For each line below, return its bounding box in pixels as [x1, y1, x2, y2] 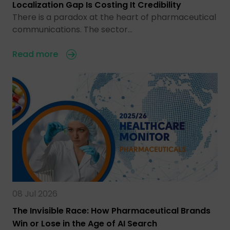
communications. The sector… [12, 24, 132, 36]
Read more [12, 48, 58, 61]
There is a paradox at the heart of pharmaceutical [12, 11, 216, 24]
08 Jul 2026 [12, 188, 57, 200]
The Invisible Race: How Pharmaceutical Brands [12, 205, 210, 217]
